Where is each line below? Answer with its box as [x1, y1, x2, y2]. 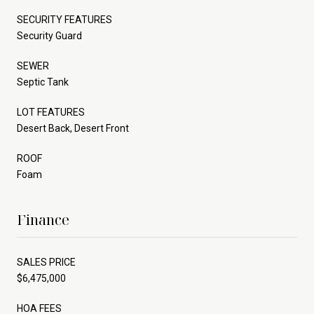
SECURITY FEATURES [17, 13, 112, 25]
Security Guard [17, 29, 82, 41]
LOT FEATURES [17, 106, 85, 118]
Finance [17, 210, 69, 229]
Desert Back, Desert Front [17, 122, 129, 134]
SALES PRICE [17, 256, 76, 268]
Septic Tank [17, 76, 69, 88]
